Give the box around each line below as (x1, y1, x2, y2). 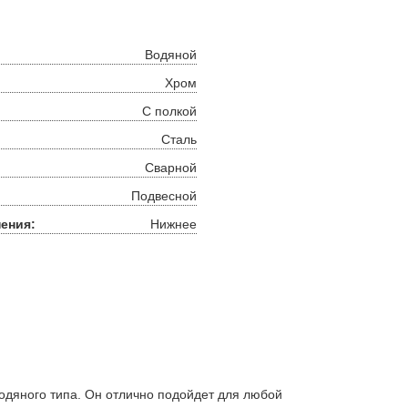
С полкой (142, 104, 197, 118)
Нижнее (150, 217, 197, 231)
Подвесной (131, 189, 197, 203)
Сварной (145, 160, 197, 175)
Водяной (145, 47, 197, 62)
